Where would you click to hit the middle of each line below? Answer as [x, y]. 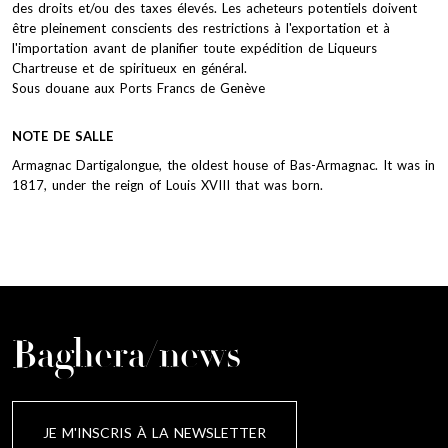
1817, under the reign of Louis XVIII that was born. [167, 184]
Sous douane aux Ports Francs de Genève [138, 87]
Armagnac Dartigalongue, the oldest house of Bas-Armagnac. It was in [223, 164]
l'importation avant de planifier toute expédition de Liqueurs [194, 47]
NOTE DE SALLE [62, 135]
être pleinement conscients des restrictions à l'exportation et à [201, 27]
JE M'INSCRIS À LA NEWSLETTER [154, 432]
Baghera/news [126, 358]
